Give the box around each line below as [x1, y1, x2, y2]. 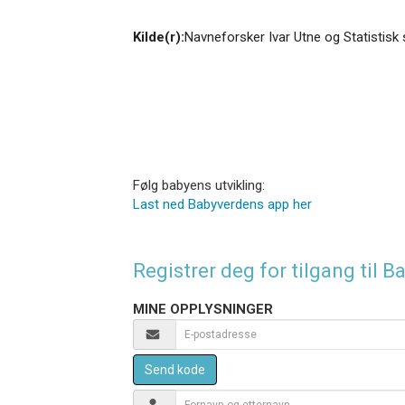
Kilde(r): [133, 28, 184, 45]
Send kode [145, 362, 205, 377]
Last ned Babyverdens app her [133, 195, 312, 212]
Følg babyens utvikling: [133, 176, 265, 193]
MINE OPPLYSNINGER [133, 300, 273, 317]
